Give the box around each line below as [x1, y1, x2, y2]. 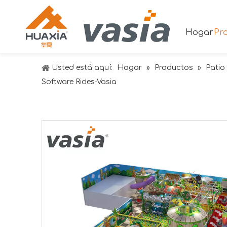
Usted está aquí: [52, 64, 112, 72]
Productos [155, 63, 193, 72]
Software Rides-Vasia [42, 78, 117, 86]
